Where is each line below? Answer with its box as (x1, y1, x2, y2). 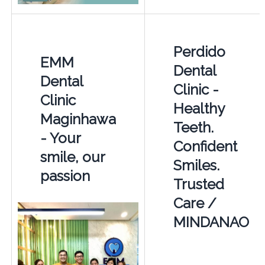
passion (40, 167, 90, 185)
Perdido (173, 43, 225, 61)
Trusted (173, 176, 224, 193)
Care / (173, 195, 216, 212)
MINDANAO (173, 214, 249, 231)
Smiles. (173, 157, 219, 174)
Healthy (173, 100, 224, 118)
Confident (173, 138, 237, 156)
